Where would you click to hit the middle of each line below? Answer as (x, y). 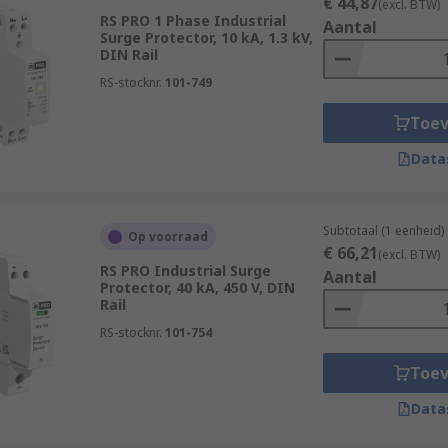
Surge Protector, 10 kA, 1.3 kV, (206, 37)
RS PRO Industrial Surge (185, 270)
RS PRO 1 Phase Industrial (192, 20)
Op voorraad (167, 236)
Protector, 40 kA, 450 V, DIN (197, 287)
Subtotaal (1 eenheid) (383, 230)
